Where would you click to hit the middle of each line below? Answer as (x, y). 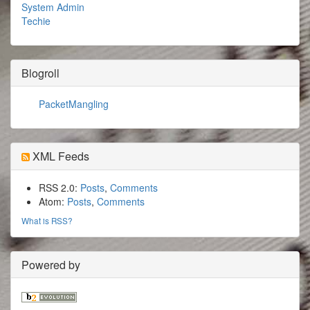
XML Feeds (60, 156)
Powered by (51, 265)
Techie (36, 21)
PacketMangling (74, 104)
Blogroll (40, 73)
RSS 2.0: (60, 188)
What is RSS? (47, 220)
